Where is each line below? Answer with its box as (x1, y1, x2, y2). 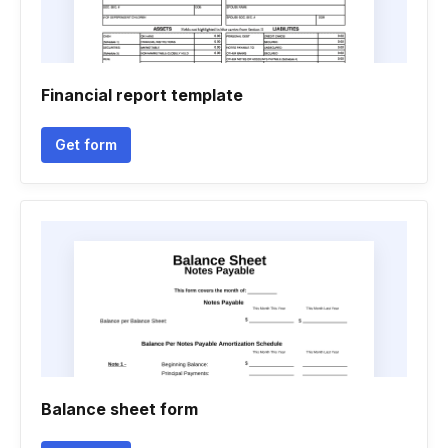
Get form (55, 136, 117, 153)
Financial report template (41, 85, 243, 105)
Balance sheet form (41, 399, 198, 419)
